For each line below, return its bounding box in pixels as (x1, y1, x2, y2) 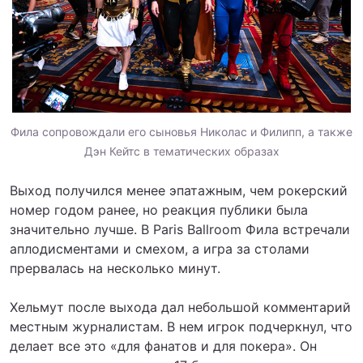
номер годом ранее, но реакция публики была (10, 201, 308, 218)
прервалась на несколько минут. (10, 259, 220, 276)
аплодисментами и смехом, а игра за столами (10, 240, 310, 257)
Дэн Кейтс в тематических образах (83, 143, 280, 158)
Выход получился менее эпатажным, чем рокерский (10, 181, 348, 199)
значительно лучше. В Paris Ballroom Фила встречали (10, 220, 350, 237)
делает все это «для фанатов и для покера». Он (10, 337, 317, 354)
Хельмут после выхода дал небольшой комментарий (10, 298, 351, 315)
